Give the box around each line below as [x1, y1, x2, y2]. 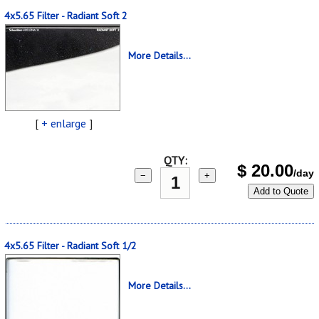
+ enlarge [41, 115, 86, 130]
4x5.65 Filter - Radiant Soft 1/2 [4, 239, 137, 252]
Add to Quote [253, 185, 308, 197]
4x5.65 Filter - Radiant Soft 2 [4, 9, 127, 22]
